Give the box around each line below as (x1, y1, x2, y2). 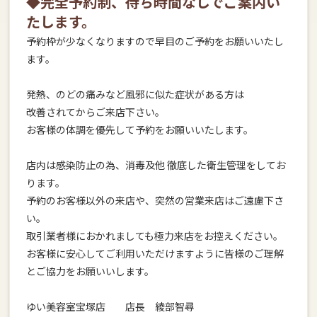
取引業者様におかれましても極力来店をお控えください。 (25, 229, 283, 243)
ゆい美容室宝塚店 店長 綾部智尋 (25, 299, 195, 313)
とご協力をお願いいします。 (25, 264, 154, 278)
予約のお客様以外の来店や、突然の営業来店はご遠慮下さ (25, 193, 284, 207)
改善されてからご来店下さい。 (25, 105, 165, 119)
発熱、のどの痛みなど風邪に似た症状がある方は (25, 87, 244, 101)
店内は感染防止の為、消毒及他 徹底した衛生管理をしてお (25, 158, 286, 172)
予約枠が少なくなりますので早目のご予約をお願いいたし (25, 34, 284, 48)
